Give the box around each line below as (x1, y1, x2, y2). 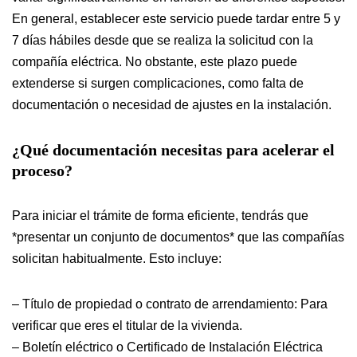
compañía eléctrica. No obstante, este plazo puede (12, 55, 297, 69)
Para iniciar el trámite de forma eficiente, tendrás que (12, 209, 308, 223)
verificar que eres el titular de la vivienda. (12, 319, 242, 333)
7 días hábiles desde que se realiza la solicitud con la (12, 33, 313, 48)
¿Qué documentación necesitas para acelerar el (12, 141, 335, 159)
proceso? (12, 162, 73, 180)
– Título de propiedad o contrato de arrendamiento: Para (12, 297, 328, 312)
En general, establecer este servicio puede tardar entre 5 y (12, 12, 340, 26)
